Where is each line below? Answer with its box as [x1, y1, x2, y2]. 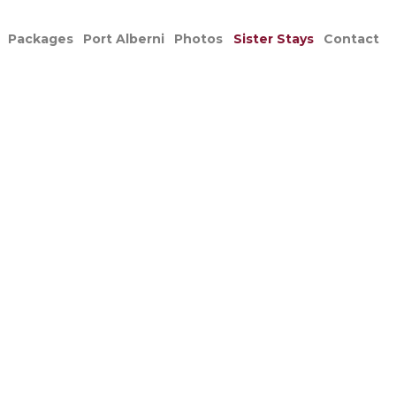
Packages [8, 31, 74, 48]
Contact [323, 31, 379, 48]
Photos [174, 31, 224, 48]
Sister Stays [232, 31, 314, 48]
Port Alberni [83, 31, 165, 48]
